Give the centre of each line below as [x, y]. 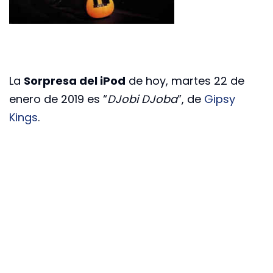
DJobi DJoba [142, 99]
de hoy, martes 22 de [185, 80]
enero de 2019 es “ [58, 99]
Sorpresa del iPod [75, 80]
